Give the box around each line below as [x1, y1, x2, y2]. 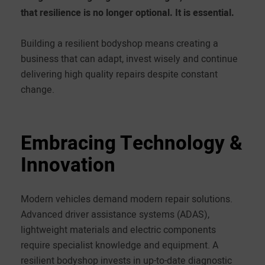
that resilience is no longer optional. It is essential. [21, 5, 234, 20]
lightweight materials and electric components [21, 222, 216, 236]
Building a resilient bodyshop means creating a [21, 36, 218, 50]
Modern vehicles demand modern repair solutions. [21, 192, 232, 205]
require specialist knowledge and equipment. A [21, 238, 218, 251]
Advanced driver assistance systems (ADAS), [21, 207, 209, 221]
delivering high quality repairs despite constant [21, 67, 218, 80]
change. [21, 82, 54, 96]
